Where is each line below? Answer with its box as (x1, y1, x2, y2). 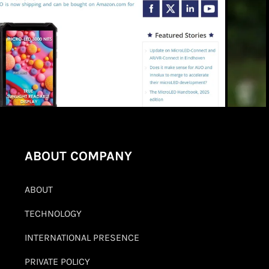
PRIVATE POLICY (25, 256, 90, 268)
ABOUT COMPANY (25, 148, 132, 165)
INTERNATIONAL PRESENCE (25, 232, 139, 244)
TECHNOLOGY (25, 208, 82, 220)
